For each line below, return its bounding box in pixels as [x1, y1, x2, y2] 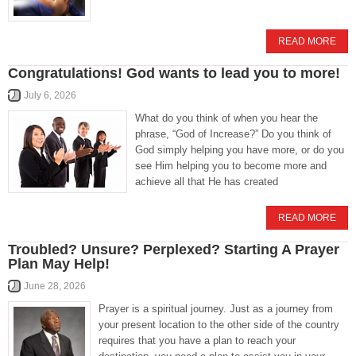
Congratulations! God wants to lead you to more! [8, 65, 340, 81]
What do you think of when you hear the [135, 112, 318, 124]
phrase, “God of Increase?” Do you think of [135, 128, 331, 140]
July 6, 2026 [24, 90, 76, 101]
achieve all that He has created [135, 176, 278, 188]
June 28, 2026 [24, 281, 86, 292]
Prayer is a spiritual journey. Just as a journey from [99, 303, 333, 315]
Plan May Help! [8, 256, 110, 272]
